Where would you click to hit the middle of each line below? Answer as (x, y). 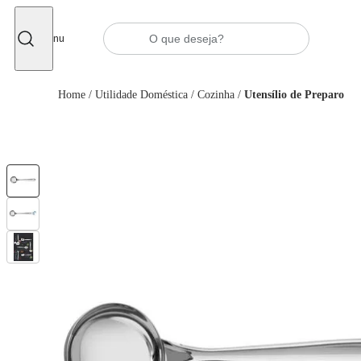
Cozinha (216, 95)
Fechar (55, 19)
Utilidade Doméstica (141, 95)
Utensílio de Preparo (294, 95)
